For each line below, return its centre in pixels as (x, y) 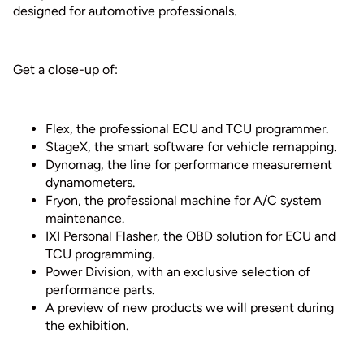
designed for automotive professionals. (125, 11)
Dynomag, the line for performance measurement (189, 165)
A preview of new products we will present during (190, 308)
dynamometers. (90, 183)
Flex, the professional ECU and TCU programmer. (187, 129)
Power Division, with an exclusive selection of (178, 272)
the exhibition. (87, 326)
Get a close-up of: (65, 70)
